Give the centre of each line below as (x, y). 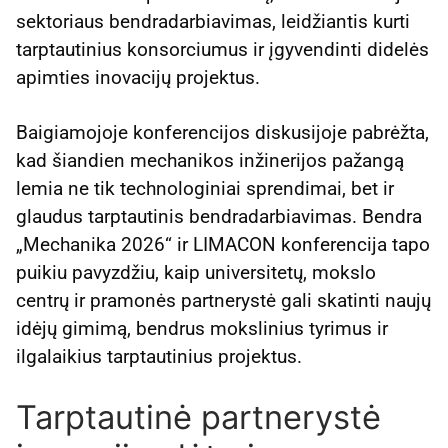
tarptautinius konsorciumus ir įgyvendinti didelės (222, 49)
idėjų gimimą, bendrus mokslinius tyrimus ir (202, 328)
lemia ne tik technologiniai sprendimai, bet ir (205, 188)
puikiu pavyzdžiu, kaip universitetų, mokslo (196, 272)
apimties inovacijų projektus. (138, 77)
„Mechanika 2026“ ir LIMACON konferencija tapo (223, 244)
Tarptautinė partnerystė (198, 417)
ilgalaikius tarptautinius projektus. (159, 356)
